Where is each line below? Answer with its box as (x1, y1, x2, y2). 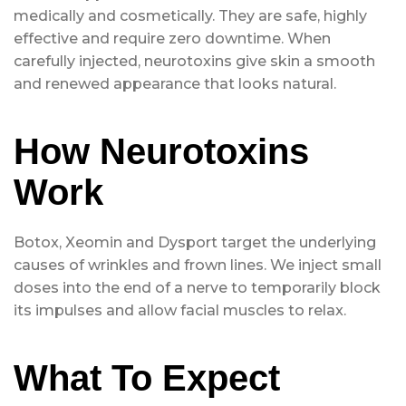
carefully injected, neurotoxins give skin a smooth (14, 53, 375, 71)
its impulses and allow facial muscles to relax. (14, 302, 346, 320)
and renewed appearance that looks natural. (14, 75, 336, 93)
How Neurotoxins (14, 131, 309, 172)
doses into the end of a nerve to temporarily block (14, 279, 381, 297)
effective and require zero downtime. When (14, 30, 331, 48)
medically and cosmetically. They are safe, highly (14, 7, 367, 25)
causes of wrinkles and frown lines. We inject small (14, 256, 382, 275)
